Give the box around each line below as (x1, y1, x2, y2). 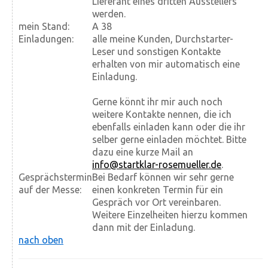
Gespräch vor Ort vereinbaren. (92, 197, 221, 208)
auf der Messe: (19, 184, 81, 196)
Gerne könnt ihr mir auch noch (92, 96, 223, 108)
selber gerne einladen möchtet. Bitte (92, 134, 246, 145)
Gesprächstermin (19, 172, 92, 183)
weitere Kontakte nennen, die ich (92, 109, 232, 120)
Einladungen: (19, 33, 74, 45)
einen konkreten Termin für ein (92, 184, 223, 196)
